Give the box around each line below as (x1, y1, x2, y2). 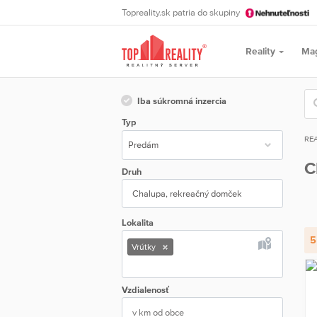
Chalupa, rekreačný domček (132, 188, 242, 200)
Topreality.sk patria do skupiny (122, 7, 242, 18)
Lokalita (122, 217, 154, 228)
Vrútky (131, 242, 156, 252)
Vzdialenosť (122, 284, 169, 295)
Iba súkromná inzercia (137, 95, 226, 106)
